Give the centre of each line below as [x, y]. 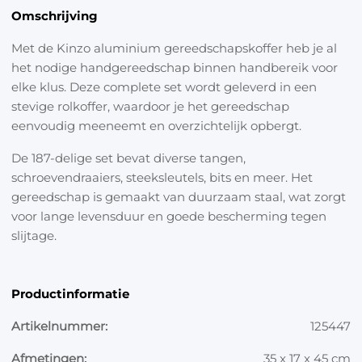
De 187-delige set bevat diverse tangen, [128, 158]
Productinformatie [70, 293]
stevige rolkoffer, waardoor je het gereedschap [150, 106]
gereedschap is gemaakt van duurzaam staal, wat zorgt [179, 196]
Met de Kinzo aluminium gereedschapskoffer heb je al [174, 48]
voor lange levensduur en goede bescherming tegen [169, 216]
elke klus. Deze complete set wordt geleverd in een [164, 86]
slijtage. [34, 235]
